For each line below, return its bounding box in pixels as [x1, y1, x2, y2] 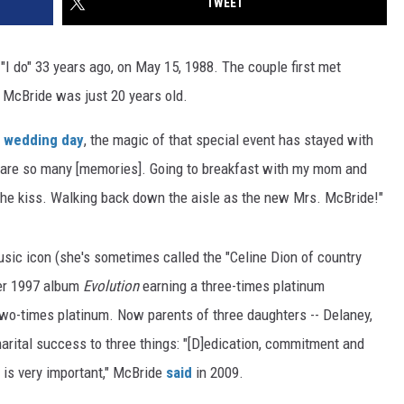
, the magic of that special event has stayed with [84, 131, 373, 150]
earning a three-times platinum [142, 277, 325, 296]
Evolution [83, 277, 142, 296]
